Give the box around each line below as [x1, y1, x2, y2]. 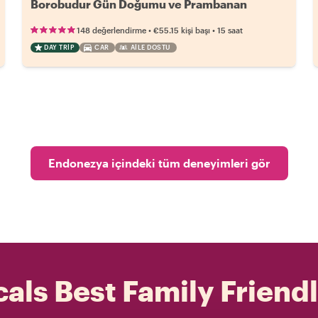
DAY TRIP [44, 43, 75, 52]
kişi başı [181, 26, 211, 35]
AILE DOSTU [130, 43, 171, 52]
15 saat [217, 26, 243, 35]
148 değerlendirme [77, 26, 147, 35]
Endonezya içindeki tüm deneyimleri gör [48, 156, 270, 170]
